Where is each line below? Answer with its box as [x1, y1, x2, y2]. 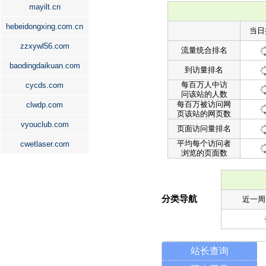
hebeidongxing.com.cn [6, 22, 83, 31]
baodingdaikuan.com [9, 61, 80, 70]
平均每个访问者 [177, 139, 231, 148]
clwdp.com [26, 100, 63, 109]
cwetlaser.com [20, 140, 69, 148]
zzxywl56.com [20, 42, 69, 50]
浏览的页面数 [180, 148, 227, 157]
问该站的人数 [180, 90, 227, 99]
